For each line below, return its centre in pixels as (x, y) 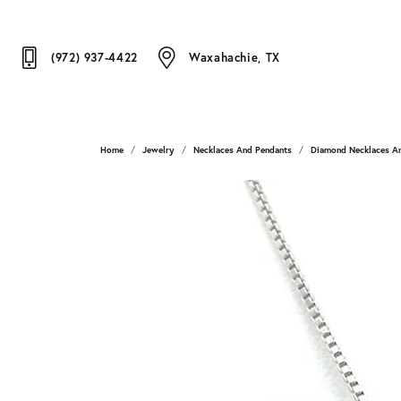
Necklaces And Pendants (243, 150)
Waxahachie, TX (234, 57)
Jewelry (158, 150)
